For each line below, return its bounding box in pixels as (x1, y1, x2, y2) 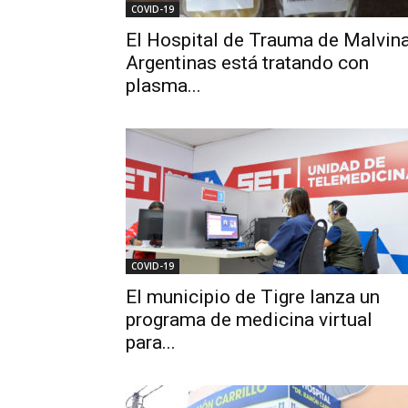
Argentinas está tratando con (126, 52, 369, 74)
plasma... (126, 75, 201, 97)
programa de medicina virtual (126, 309, 372, 331)
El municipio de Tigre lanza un (126, 286, 380, 308)
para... (126, 331, 176, 353)
